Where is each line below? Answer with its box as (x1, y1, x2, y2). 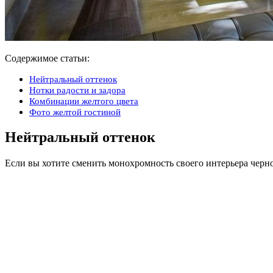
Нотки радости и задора (29, 84, 126, 95)
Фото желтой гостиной (29, 106, 121, 117)
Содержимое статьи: (5, 52, 90, 63)
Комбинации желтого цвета (29, 95, 138, 106)
